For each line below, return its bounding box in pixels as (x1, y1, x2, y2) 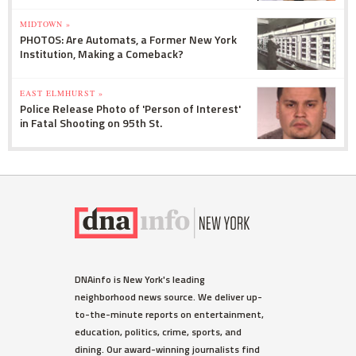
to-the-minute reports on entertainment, (75, 306, 264, 322)
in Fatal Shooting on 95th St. (20, 114, 162, 131)
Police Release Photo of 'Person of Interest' (20, 99, 241, 117)
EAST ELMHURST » (20, 87, 103, 99)
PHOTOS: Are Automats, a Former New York (20, 30, 237, 48)
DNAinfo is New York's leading (75, 271, 205, 287)
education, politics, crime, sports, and (75, 323, 242, 339)
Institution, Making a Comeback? (20, 44, 184, 62)
